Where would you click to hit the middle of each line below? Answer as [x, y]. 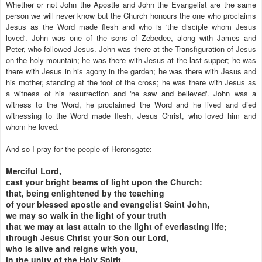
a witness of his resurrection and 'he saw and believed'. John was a [131, 93]
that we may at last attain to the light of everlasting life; [116, 226]
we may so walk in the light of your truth [86, 215]
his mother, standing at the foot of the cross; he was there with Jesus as [131, 82]
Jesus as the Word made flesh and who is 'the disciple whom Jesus [131, 27]
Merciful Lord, [34, 171]
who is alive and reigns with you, [72, 249]
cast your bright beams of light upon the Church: [104, 182]
